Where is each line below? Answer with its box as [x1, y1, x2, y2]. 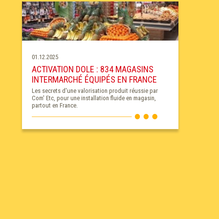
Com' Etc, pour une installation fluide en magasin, [31, 94, 156, 102]
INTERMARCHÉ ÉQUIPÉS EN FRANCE [31, 74, 157, 85]
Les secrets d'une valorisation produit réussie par [31, 87, 158, 95]
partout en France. [31, 102, 78, 109]
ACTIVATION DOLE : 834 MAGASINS [31, 64, 153, 75]
